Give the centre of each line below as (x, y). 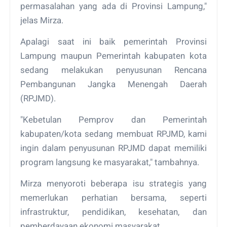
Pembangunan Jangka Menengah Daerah (113, 84)
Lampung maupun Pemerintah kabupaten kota (113, 55)
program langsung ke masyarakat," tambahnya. (110, 162)
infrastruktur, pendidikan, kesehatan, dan (113, 212)
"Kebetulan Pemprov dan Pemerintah (113, 119)
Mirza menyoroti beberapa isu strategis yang (113, 183)
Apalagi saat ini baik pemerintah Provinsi (113, 41)
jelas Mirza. (42, 20)
